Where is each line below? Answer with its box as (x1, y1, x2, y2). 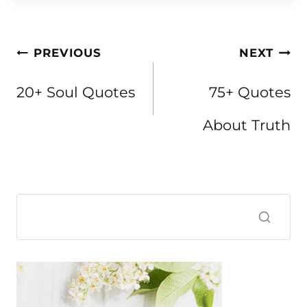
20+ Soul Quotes (16, 83, 135, 101)
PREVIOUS (34, 46, 101, 60)
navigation (16, 66, 122, 90)
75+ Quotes (209, 83, 291, 101)
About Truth (203, 116, 291, 134)
